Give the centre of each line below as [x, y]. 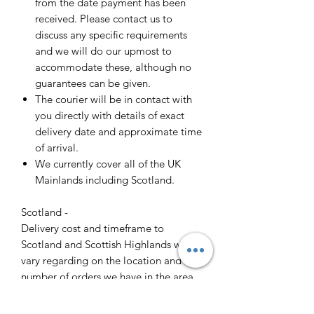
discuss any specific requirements [111, 35]
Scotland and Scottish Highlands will [105, 245]
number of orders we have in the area [107, 277]
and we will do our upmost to [103, 51]
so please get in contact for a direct [103, 293]
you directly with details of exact [110, 116]
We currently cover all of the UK [108, 164]
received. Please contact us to [104, 19]
